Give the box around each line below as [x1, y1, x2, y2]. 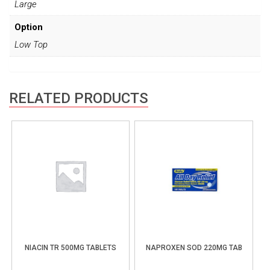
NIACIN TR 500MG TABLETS [25, 243, 117, 253]
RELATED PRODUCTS [9, 90, 148, 107]
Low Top [14, 39, 48, 51]
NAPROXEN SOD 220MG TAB [145, 243, 242, 253]
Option [14, 21, 43, 33]
